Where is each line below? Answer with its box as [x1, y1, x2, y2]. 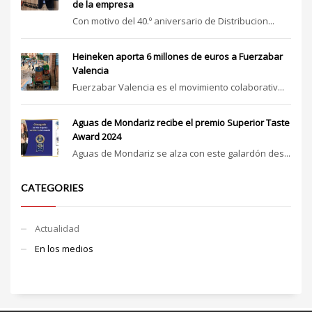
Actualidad [35, 221, 79, 235]
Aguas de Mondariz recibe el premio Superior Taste [72, 116, 290, 129]
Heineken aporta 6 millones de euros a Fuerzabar [72, 49, 283, 63]
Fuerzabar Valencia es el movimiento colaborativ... [72, 80, 284, 93]
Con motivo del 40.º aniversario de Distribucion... [72, 14, 274, 27]
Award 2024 [72, 130, 121, 143]
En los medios [35, 242, 93, 255]
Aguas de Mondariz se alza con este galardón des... [72, 146, 290, 159]
